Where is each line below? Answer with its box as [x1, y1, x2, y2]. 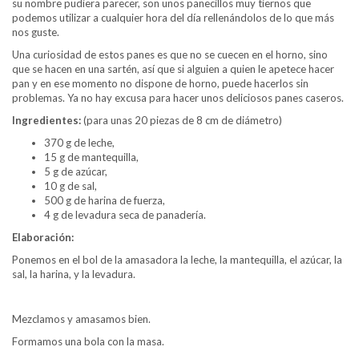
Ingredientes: [12, 113, 81, 127]
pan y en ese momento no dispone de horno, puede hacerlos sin [12, 76, 309, 90]
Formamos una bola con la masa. [12, 334, 164, 348]
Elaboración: [12, 230, 74, 244]
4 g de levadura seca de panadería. [44, 208, 206, 221]
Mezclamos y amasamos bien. [12, 312, 151, 325]
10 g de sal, [44, 179, 97, 192]
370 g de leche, [44, 135, 115, 149]
